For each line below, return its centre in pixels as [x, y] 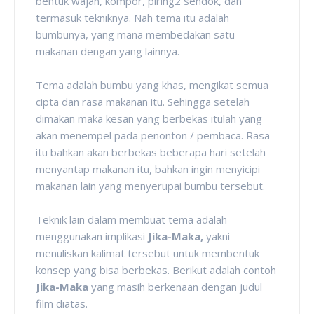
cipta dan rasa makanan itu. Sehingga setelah [143, 101]
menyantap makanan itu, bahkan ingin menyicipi [148, 169]
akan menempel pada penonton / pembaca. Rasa [153, 135]
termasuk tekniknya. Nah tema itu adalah [132, 17]
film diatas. [62, 303]
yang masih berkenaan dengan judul [175, 286]
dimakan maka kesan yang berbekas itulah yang [149, 118]
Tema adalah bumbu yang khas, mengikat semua [152, 84]
